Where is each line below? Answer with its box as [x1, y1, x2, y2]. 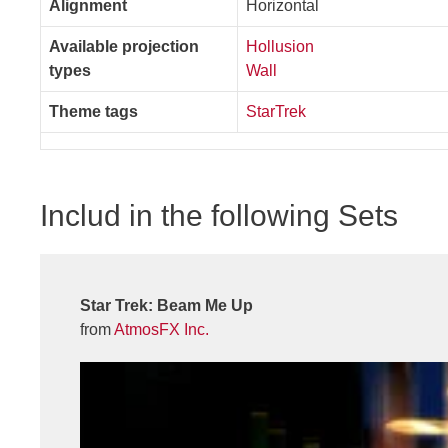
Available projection [49, 37, 199, 55]
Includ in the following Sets [40, 198, 398, 232]
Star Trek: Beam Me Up [80, 296, 253, 314]
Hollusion [246, 37, 314, 55]
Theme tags [49, 102, 138, 120]
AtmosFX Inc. [114, 320, 209, 338]
